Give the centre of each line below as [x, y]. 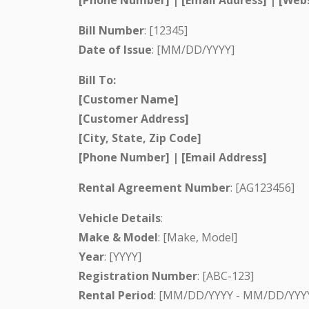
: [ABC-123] [226, 276]
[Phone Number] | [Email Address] [173, 157]
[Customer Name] [129, 99]
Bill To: [97, 80]
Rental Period [116, 295]
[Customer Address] [134, 118]
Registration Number [138, 276]
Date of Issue [115, 49]
